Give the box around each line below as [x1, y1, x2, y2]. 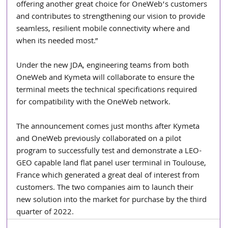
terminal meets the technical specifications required [16, 83, 199, 97]
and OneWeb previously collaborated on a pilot [16, 132, 184, 146]
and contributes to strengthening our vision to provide [16, 10, 208, 24]
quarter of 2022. [16, 206, 74, 219]
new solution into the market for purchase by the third [16, 193, 209, 207]
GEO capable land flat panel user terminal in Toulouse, [16, 157, 209, 170]
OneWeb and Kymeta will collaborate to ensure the [16, 71, 197, 85]
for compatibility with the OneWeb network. [16, 96, 171, 109]
